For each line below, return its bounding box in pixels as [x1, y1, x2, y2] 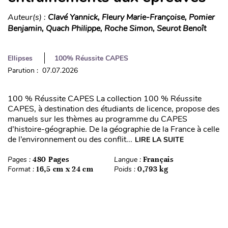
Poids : [114, 164, 137, 174]
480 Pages [33, 154, 70, 164]
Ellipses [8, 53, 33, 63]
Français [143, 154, 174, 164]
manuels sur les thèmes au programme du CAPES [8, 113, 187, 125]
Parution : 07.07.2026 [8, 65, 78, 75]
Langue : [114, 154, 143, 164]
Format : [8, 164, 36, 174]
